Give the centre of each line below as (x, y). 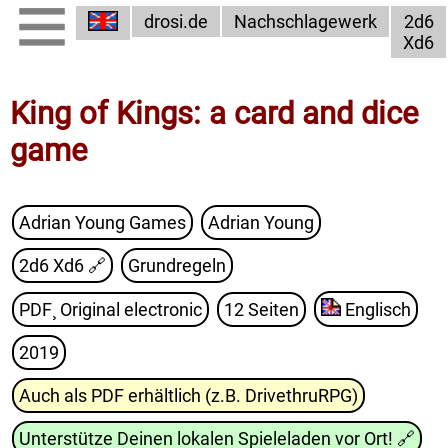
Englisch (378, 310)
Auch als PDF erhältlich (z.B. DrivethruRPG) (188, 396)
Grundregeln (177, 265)
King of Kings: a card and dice (214, 114)
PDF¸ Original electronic (110, 310)
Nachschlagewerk (305, 21)
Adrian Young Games (102, 222)
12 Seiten (261, 310)
